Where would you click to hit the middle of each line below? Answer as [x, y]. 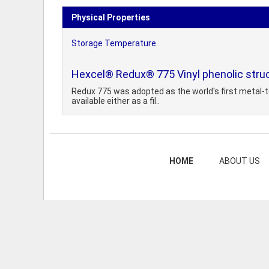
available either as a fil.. [116, 101]
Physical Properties [111, 17]
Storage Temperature [114, 43]
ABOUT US [240, 161]
